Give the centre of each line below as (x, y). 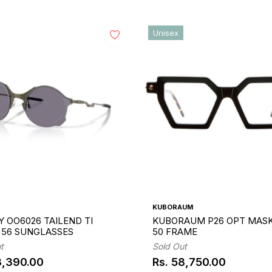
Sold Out (169, 246)
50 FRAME (175, 232)
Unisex (165, 33)
